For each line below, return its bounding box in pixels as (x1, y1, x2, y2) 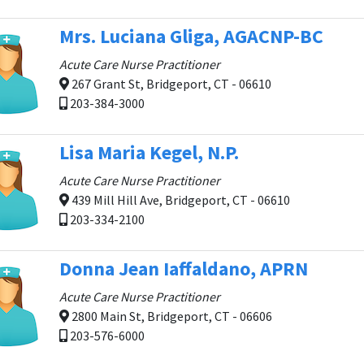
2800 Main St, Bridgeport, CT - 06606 (69, 308, 272, 324)
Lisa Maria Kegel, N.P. (59, 140, 239, 165)
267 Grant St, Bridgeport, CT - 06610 (69, 76, 271, 92)
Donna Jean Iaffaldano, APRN (59, 256, 308, 281)
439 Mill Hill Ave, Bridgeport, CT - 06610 (69, 192, 290, 208)
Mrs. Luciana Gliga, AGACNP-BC (59, 24, 323, 49)
